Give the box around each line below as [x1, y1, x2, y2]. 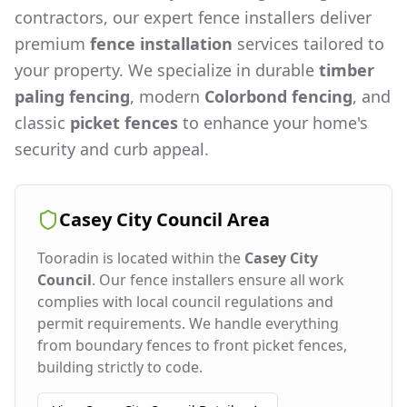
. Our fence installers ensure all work [92, 270, 344, 290]
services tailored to [233, 33, 384, 55]
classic [15, 112, 70, 134]
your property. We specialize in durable [15, 59, 319, 81]
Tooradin [37, 248, 99, 268]
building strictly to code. [37, 357, 203, 377]
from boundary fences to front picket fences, [37, 335, 347, 355]
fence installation [90, 33, 233, 55]
